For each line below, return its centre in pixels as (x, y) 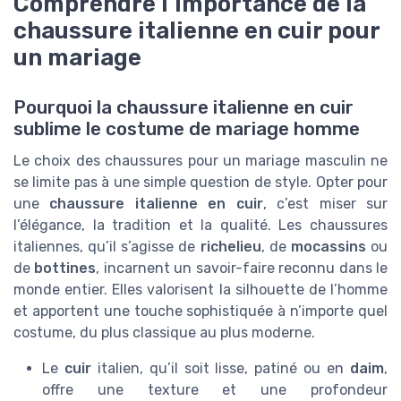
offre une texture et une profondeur (215, 390)
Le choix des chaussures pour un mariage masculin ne (200, 161)
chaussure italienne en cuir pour (196, 30)
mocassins (328, 247)
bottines (65, 269)
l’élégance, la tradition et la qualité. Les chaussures (200, 226)
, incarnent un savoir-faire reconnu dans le (242, 269)
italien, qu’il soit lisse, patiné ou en (221, 369)
